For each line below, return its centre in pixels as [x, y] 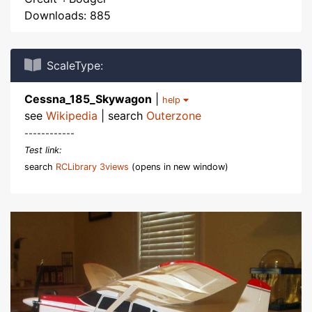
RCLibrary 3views [92, 167]
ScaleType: [75, 65]
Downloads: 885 [68, 15]
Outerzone [174, 116]
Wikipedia [72, 116]
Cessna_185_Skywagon [88, 99]
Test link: [43, 150]
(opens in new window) [179, 167]
